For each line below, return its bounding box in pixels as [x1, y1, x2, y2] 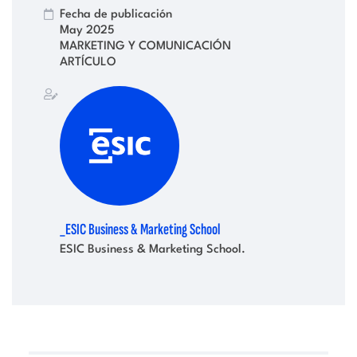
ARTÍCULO [60, 56, 116, 68]
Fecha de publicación [60, 8, 172, 20]
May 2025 [60, 24, 115, 36]
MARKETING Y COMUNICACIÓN [60, 40, 231, 52]
